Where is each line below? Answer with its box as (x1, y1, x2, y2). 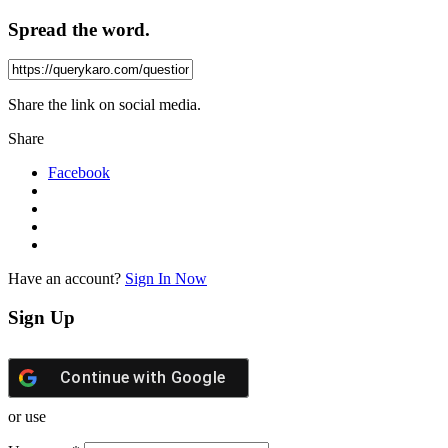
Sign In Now (125, 270, 207, 288)
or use (8, 407, 46, 425)
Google (170, 367, 225, 387)
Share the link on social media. (8, 96, 201, 114)
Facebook (48, 164, 110, 182)
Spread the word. (8, 18, 150, 40)
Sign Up (8, 307, 75, 329)
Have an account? (8, 270, 125, 288)
